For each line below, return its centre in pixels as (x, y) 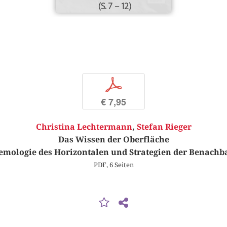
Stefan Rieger (164, 127)
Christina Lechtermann (84, 127)
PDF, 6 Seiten (113, 165)
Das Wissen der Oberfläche (113, 140)
